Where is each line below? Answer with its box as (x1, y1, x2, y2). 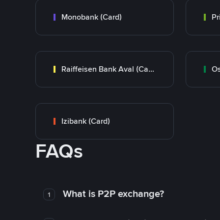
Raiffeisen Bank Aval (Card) (148, 64, 154, 74)
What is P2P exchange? (62, 187, 164, 200)
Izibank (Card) (61, 116, 110, 126)
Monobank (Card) (61, 12, 122, 22)
